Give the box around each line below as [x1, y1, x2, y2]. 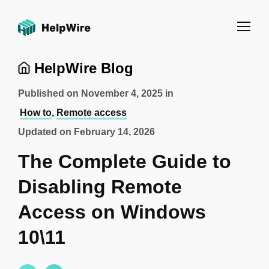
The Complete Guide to [18, 151, 231, 172]
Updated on [18, 127, 74, 137]
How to [20, 107, 52, 118]
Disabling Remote [18, 176, 182, 198]
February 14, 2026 [74, 127, 155, 137]
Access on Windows [18, 201, 206, 223]
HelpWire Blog [30, 60, 133, 76]
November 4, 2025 [81, 88, 163, 98]
